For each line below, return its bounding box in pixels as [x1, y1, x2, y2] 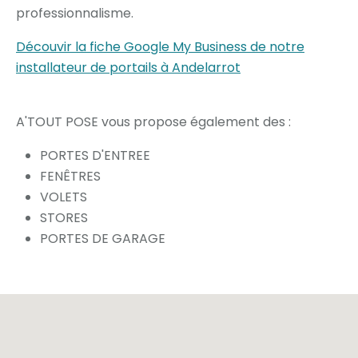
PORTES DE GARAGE [40, 229, 165, 248]
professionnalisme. [16, 4, 137, 22]
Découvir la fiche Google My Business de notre [16, 38, 304, 56]
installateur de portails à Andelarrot [16, 58, 241, 77]
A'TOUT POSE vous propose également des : [16, 113, 291, 131]
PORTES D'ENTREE [40, 146, 150, 165]
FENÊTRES [40, 167, 101, 185]
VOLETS [40, 188, 87, 206]
